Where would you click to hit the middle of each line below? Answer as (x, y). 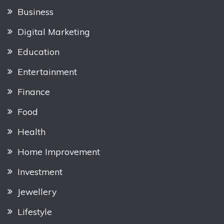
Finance (34, 91)
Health (31, 132)
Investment (40, 172)
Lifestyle (35, 212)
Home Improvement (59, 152)
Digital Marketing (54, 31)
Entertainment (47, 71)
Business (35, 11)
